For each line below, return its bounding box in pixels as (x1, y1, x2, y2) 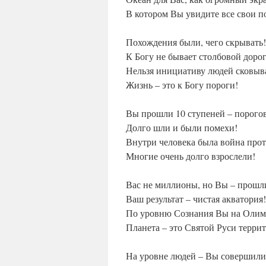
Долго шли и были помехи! (126, 121, 237, 134)
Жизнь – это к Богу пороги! (126, 78, 238, 91)
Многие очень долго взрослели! (126, 150, 255, 163)
